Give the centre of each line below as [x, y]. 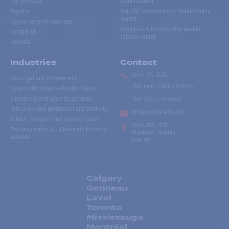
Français [20, 42]
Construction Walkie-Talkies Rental [53, 88]
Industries [33, 62]
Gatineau [107, 188]
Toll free [144, 86]
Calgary [104, 178]
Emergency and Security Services [51, 99]
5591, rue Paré [150, 125]
